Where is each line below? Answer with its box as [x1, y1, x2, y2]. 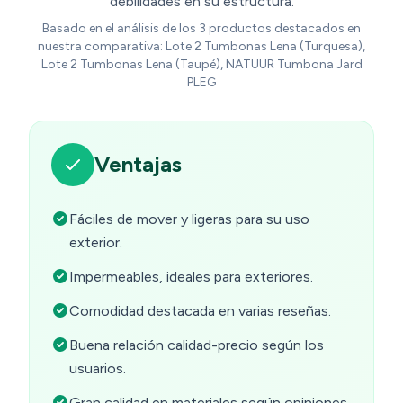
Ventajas [94, 151, 182, 178]
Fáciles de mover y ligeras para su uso [69, 210, 309, 228]
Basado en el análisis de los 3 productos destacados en [42, 21, 361, 37]
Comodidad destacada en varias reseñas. [69, 302, 331, 320]
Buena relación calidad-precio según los [69, 336, 324, 354]
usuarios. [69, 360, 126, 378]
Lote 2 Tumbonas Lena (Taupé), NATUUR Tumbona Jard [40, 57, 363, 73]
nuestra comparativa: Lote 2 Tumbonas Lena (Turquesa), [38, 39, 365, 55]
